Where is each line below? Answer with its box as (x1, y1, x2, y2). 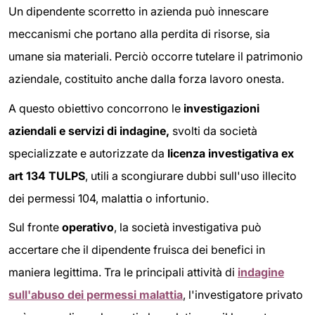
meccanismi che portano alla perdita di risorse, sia (8, 27, 270, 41)
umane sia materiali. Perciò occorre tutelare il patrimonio (8, 49, 303, 64)
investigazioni (184, 101, 259, 115)
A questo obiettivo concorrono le (8, 101, 184, 115)
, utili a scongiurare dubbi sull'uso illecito (85, 168, 297, 183)
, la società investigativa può (114, 220, 262, 235)
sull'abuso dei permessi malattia (8, 288, 183, 302)
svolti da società (169, 123, 257, 138)
